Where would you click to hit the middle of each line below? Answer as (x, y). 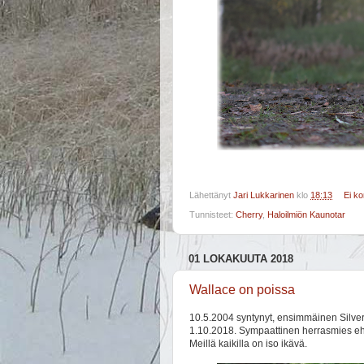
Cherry (249, 215)
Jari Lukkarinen (264, 195)
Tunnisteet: (212, 215)
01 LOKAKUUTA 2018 (241, 258)
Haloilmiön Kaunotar (306, 215)
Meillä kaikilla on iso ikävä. (248, 343)
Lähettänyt (211, 195)
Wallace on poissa (242, 290)
